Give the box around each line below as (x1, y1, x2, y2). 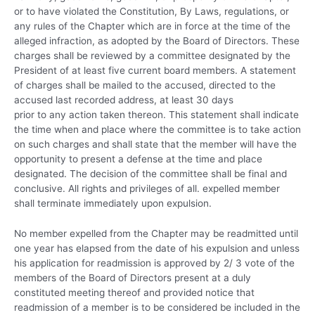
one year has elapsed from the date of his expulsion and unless (14, 243, 300, 254)
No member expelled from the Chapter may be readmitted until (14, 228, 298, 239)
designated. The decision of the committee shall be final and (14, 168, 287, 180)
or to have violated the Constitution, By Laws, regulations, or (14, 6, 289, 18)
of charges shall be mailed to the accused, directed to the (14, 79, 276, 91)
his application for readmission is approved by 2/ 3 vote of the (14, 257, 295, 269)
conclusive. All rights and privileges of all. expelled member (14, 183, 280, 195)
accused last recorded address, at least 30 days (14, 94, 233, 106)
